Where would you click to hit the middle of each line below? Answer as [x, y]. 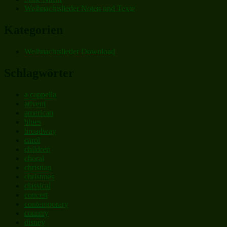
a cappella [40, 94]
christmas [39, 176]
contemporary [46, 204]
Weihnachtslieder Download [70, 51]
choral [34, 158]
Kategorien [33, 30]
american [39, 112]
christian [38, 167]
